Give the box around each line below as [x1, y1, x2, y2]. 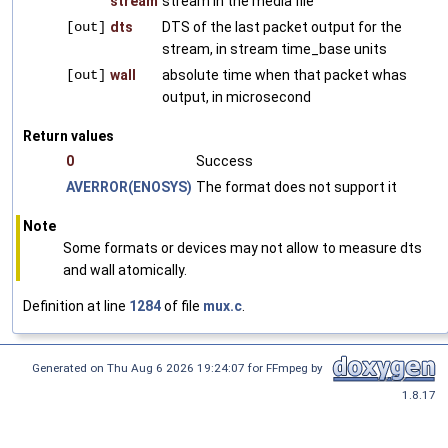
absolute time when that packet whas [162, 67, 407, 83]
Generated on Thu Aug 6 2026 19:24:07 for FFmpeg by [32, 360, 329, 375]
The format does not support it [196, 179, 397, 195]
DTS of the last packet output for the [162, 19, 402, 35]
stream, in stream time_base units [162, 41, 387, 57]
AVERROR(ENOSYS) [66, 179, 192, 195]
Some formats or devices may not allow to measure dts [63, 240, 422, 256]
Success [196, 153, 253, 169]
